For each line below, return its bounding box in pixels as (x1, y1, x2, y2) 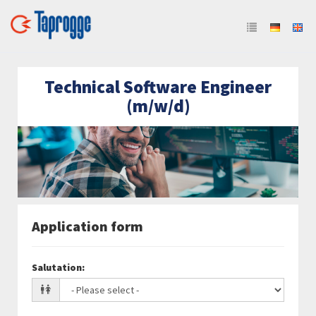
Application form (32, 217, 143, 236)
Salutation (32, 261, 82, 274)
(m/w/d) (126, 95, 190, 117)
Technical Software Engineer (44, 75, 272, 98)
